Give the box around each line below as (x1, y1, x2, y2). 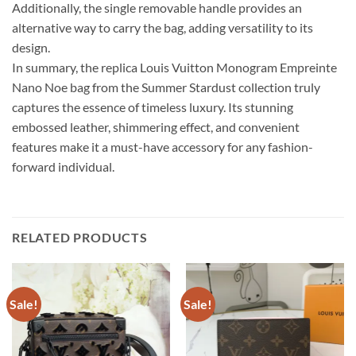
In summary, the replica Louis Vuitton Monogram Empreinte (12, 60, 337, 75)
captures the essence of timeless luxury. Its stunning (12, 99, 293, 115)
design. (12, 40, 50, 56)
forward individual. (12, 159, 114, 175)
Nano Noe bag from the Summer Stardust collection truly (12, 79, 320, 95)
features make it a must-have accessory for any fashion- (12, 139, 313, 155)
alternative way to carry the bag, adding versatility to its (12, 20, 313, 36)
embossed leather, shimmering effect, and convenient (12, 119, 300, 135)
